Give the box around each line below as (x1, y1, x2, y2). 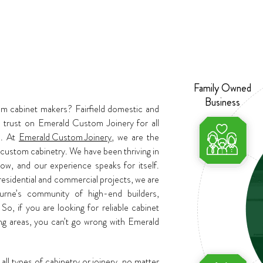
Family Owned (193, 80, 251, 96)
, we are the (112, 130, 159, 144)
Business (204, 94, 240, 110)
